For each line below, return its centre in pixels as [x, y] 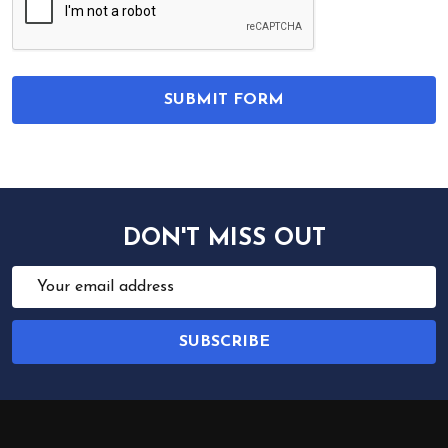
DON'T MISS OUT [224, 239]
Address [40, 302]
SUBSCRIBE [224, 342]
